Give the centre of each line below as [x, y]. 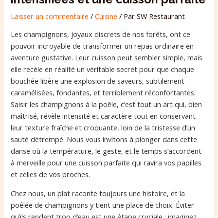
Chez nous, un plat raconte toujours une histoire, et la [98, 193]
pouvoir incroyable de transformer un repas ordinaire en [102, 46]
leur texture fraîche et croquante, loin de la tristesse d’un [103, 128]
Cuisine [106, 16]
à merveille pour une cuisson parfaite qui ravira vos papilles [106, 163]
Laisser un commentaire [50, 16]
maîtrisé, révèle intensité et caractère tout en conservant [103, 116]
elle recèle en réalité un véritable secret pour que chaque [103, 69]
